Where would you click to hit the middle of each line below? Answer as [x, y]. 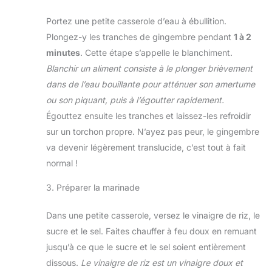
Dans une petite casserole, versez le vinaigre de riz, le [153, 215]
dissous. [63, 262]
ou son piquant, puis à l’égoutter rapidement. [135, 100]
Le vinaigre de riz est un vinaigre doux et [162, 262]
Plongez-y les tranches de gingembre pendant [140, 36]
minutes [63, 52]
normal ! [62, 163]
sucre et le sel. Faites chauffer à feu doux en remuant [151, 231]
